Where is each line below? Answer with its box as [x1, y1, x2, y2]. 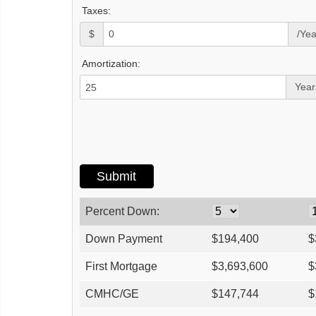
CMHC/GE [85, 288, 139, 300]
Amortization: [82, 58, 140, 70]
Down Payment [85, 233, 162, 245]
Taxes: [82, 4, 111, 16]
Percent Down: [85, 205, 159, 218]
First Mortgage [85, 260, 157, 273]
